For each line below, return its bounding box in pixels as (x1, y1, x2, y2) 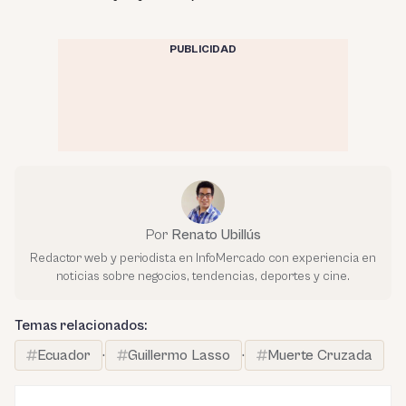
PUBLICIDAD (169, 43, 237, 55)
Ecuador (37, 346, 91, 363)
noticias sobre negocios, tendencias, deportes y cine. (56, 268, 350, 284)
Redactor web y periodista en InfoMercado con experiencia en (30, 250, 376, 266)
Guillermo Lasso (128, 346, 230, 363)
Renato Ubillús (170, 226, 261, 243)
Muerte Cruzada (267, 346, 372, 363)
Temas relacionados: (14, 316, 147, 333)
